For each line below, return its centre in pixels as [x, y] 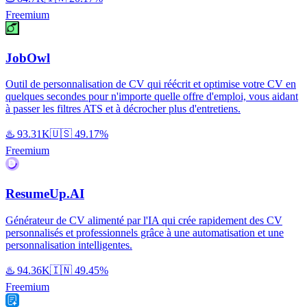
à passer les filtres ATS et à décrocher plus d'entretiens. [123, 109]
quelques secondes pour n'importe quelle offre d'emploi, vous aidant [152, 97]
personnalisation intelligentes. [69, 245]
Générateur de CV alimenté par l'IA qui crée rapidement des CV [144, 220]
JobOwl [28, 58]
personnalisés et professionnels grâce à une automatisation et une [145, 232]
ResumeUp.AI [45, 194]
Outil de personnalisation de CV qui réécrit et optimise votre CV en [151, 84]
